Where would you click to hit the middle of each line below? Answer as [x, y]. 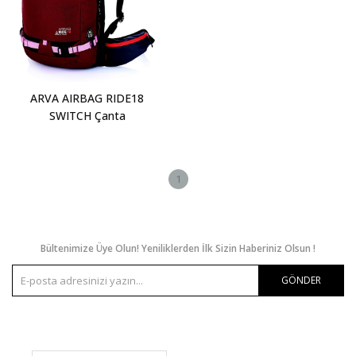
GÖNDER [301, 280]
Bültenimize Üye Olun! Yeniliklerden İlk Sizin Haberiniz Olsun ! [178, 248]
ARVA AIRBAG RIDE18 [87, 98]
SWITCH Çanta [87, 116]
